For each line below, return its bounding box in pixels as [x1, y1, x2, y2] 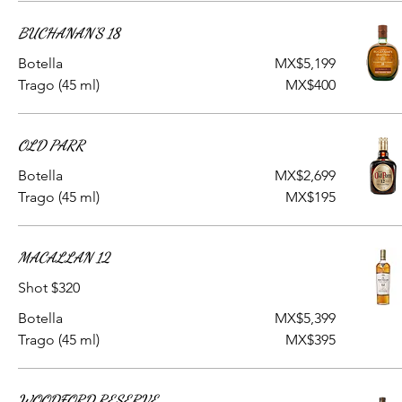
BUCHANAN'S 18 [18, 24, 120, 41]
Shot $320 [18, 279, 80, 296]
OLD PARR [18, 136, 84, 153]
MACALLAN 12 [18, 249, 110, 266]
